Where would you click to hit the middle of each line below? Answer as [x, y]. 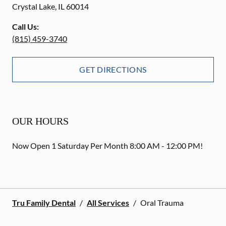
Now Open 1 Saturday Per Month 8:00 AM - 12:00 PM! [107, 146]
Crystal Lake [34, 6]
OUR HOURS [40, 121]
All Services [108, 203]
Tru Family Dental [44, 203]
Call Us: [25, 26]
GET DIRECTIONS [113, 69]
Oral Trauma [162, 203]
